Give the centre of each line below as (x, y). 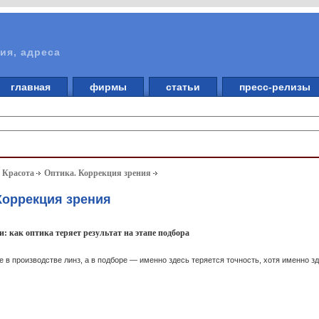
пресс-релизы (275, 87)
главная (31, 87)
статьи (183, 87)
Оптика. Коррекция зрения (98, 173)
